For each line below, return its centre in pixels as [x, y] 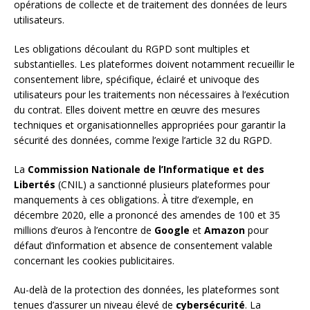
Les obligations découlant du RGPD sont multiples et [132, 49]
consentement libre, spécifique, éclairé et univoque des [137, 80]
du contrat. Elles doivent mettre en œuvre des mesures [137, 110]
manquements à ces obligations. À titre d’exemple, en [134, 200]
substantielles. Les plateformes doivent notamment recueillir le [154, 64]
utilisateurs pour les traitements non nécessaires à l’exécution [152, 95]
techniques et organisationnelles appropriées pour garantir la [150, 125]
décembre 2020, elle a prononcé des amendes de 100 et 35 [147, 215]
